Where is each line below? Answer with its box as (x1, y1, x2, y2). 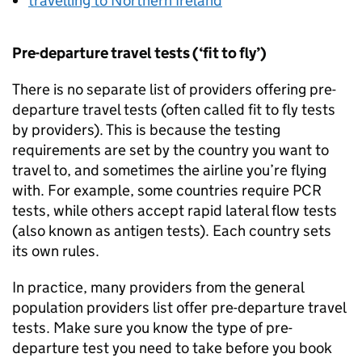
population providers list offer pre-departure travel (12, 298, 346, 317)
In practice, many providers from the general (12, 278, 304, 297)
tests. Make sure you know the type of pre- (12, 318, 293, 337)
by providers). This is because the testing (12, 120, 280, 139)
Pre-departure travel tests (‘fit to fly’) (12, 44, 267, 62)
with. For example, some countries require (12, 181, 293, 200)
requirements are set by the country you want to (12, 141, 329, 159)
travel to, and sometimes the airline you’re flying (12, 161, 326, 179)
